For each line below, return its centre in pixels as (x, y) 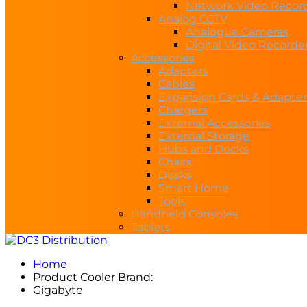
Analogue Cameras (237, 32)
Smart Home (194, 188)
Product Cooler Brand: (93, 277)
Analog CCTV (193, 19)
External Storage (204, 136)
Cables (176, 84)
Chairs (175, 162)
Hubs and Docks (204, 149)
